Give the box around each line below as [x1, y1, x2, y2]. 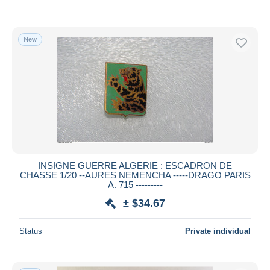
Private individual [185, 226, 251, 236]
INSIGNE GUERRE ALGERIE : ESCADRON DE [38, 160, 232, 171]
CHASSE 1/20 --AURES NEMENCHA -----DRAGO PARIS [19, 169, 251, 180]
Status [19, 226, 42, 236]
